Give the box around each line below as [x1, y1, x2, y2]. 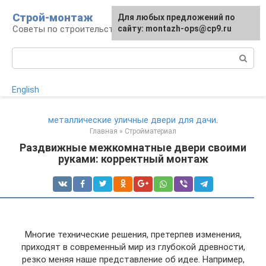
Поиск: [12, 48, 40, 59]
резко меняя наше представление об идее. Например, [21, 254, 245, 265]
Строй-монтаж [12, 11, 93, 24]
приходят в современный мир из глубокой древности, [21, 242, 245, 252]
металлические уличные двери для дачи [48, 115, 216, 125]
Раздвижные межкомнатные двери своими [20, 141, 246, 154]
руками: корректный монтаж [58, 153, 208, 165]
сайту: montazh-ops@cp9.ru [118, 24, 232, 33]
